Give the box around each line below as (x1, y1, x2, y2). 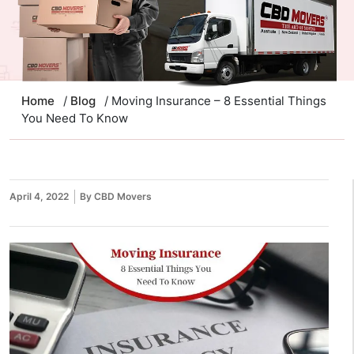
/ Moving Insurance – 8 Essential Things (101, 93, 326, 109)
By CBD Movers (80, 190, 152, 203)
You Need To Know (21, 111, 128, 126)
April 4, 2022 (9, 190, 69, 203)
